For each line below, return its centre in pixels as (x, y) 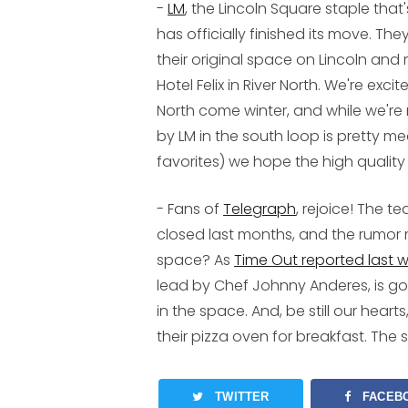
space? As (195, 260)
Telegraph (260, 209)
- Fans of (190, 209)
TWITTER (242, 397)
